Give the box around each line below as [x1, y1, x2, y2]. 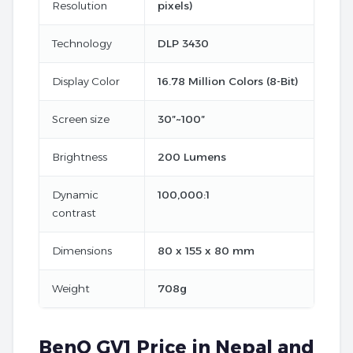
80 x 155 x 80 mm [158, 243, 255, 257]
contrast [52, 206, 96, 219]
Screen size [52, 112, 110, 125]
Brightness [52, 150, 107, 163]
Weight [52, 281, 90, 295]
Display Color [52, 74, 120, 87]
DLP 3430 [158, 36, 209, 50]
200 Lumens [158, 150, 226, 163]
